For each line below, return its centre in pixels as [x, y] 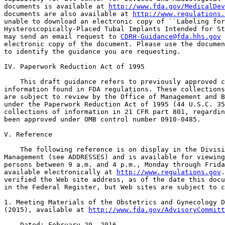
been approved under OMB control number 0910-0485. [102, 119]
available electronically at [60, 172]
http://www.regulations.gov [169, 172]
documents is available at [56, 6]
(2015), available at [46, 210]
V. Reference [28, 134]
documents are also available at [68, 14]
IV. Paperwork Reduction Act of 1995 [74, 67]
